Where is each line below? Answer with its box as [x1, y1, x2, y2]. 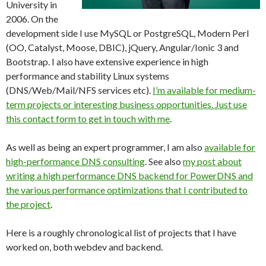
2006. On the [6, 13, 58, 24]
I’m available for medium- [153, 84, 256, 96]
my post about [183, 156, 242, 167]
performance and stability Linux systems [6, 70, 169, 81]
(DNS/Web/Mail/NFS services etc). [6, 84, 153, 96]
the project [6, 198, 50, 210]
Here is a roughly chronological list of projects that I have [6, 227, 236, 238]
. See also [145, 156, 183, 167]
